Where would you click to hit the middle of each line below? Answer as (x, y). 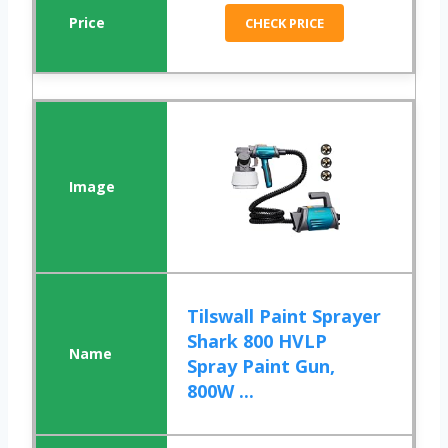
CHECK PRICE (285, 23)
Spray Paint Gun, (261, 366)
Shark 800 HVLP (257, 341)
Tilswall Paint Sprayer (284, 316)
